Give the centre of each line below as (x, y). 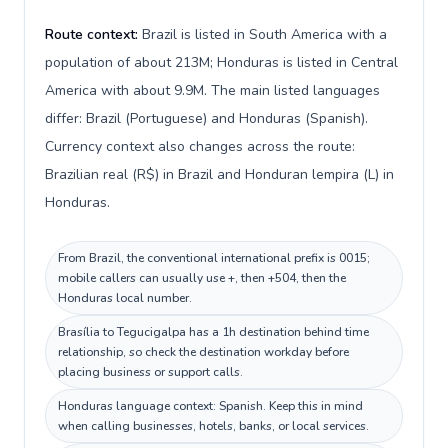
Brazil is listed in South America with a (264, 34)
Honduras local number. (125, 298)
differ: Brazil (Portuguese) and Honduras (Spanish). (206, 118)
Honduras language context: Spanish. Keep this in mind (210, 406)
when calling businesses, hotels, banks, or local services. (213, 426)
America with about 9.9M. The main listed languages (212, 90)
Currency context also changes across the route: (200, 146)
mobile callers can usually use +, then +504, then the (202, 278)
